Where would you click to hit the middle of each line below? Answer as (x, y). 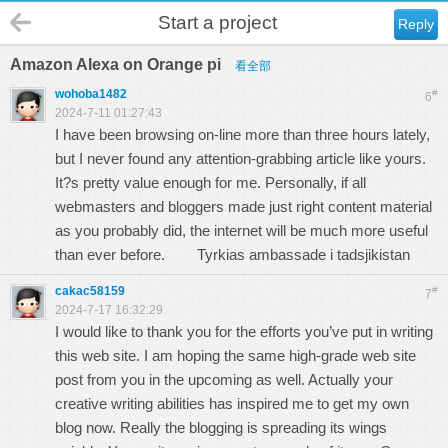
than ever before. (126, 254)
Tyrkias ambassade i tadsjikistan (303, 254)
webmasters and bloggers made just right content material (243, 206)
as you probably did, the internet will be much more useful (241, 230)
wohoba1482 (91, 94)
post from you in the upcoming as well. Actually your (224, 379)
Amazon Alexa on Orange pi (117, 64)
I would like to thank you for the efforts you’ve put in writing (244, 331)
